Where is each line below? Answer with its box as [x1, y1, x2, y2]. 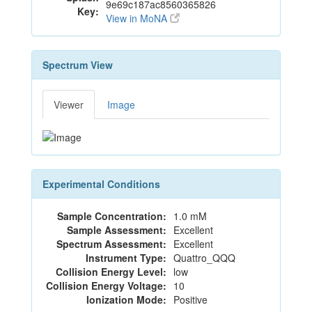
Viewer [54, 97, 84, 111]
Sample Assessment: [67, 223, 166, 237]
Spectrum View [42, 58, 113, 72]
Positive [173, 292, 208, 307]
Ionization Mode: [86, 292, 166, 307]
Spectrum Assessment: [56, 237, 166, 251]
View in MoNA [106, 11, 170, 25]
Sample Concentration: [57, 209, 166, 224]
